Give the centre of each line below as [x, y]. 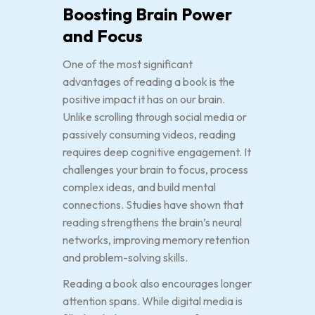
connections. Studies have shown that [153, 205]
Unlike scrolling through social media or [155, 117]
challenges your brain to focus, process [155, 169]
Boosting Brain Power [147, 14]
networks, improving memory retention [156, 240]
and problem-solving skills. [125, 257]
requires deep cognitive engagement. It [157, 152]
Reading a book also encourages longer [157, 283]
